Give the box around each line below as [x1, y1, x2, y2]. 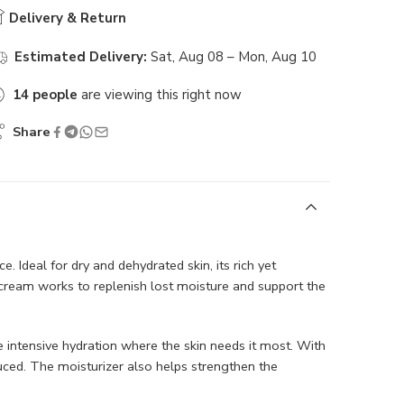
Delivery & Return [5, 9, 126, 28]
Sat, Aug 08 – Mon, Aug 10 [151, 48, 317, 67]
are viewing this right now [78, 86, 242, 105]
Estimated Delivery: [14, 48, 147, 67]
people [32, 86, 78, 105]
